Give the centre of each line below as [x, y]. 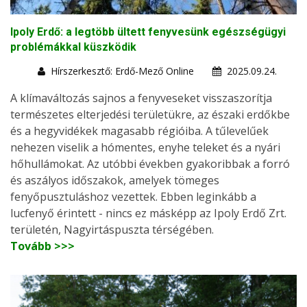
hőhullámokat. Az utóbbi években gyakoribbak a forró [150, 163]
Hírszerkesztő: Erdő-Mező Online [122, 71]
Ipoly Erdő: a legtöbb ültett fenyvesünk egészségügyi [148, 32]
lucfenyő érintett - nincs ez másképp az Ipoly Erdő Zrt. [148, 213]
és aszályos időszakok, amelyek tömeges [115, 180]
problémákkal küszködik [73, 47]
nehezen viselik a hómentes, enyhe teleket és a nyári [145, 147]
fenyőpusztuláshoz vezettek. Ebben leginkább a [133, 196]
